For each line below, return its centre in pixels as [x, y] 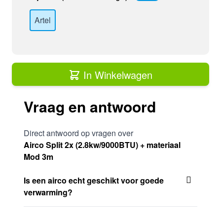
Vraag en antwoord [90, 106]
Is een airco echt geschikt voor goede [94, 180]
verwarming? [48, 192]
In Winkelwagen [118, 74]
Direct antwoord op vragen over [78, 133]
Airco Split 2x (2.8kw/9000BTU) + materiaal [102, 145]
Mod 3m [38, 156]
